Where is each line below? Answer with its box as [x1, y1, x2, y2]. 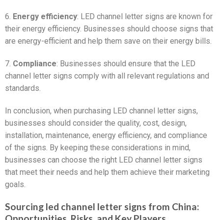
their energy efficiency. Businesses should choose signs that [5, 24, 213, 34]
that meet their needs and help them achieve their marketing [5, 167, 210, 177]
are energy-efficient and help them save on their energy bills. [5, 36, 212, 46]
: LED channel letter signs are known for [77, 12, 213, 22]
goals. [5, 179, 26, 189]
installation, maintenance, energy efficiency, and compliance [5, 130, 207, 140]
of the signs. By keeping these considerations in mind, [5, 142, 191, 152]
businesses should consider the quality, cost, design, [5, 118, 187, 128]
